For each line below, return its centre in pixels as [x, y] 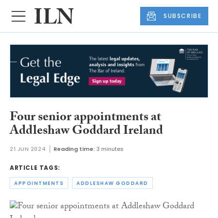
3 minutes [110, 149]
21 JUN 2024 [28, 149]
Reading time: [74, 149]
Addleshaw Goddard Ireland [86, 132]
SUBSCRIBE [183, 16]
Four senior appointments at [85, 118]
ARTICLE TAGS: [35, 168]
